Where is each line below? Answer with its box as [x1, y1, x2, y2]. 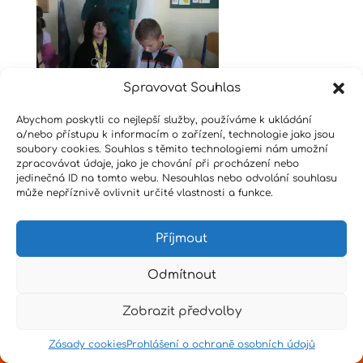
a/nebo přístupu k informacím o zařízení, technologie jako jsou [16, 129, 335, 140]
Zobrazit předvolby [122, 304, 241, 318]
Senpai [104, 186, 147, 199]
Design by [41, 186, 105, 199]
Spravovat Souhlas [122, 81, 241, 95]
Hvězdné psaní [156, 186, 247, 199]
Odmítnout [147, 267, 216, 282]
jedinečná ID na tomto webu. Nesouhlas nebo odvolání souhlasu [16, 173, 337, 184]
